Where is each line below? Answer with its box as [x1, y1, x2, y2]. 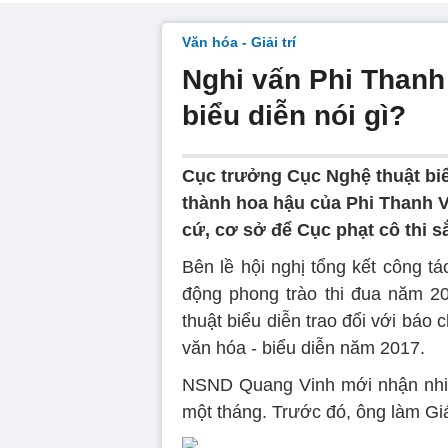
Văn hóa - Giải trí [182, 34, 296, 50]
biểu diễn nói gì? [182, 100, 406, 131]
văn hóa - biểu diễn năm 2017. [182, 338, 425, 358]
